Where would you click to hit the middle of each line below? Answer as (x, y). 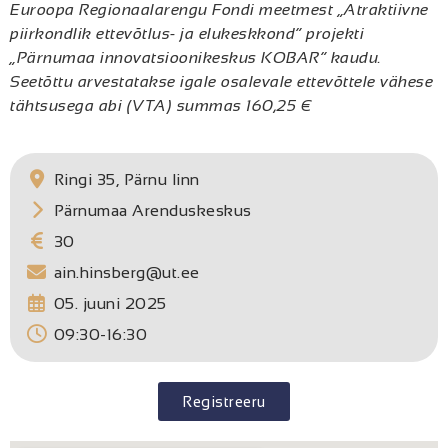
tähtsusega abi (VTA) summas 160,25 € (161, 106)
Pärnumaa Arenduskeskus (152, 210)
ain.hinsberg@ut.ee (126, 272)
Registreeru (224, 401)
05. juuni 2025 (110, 303)
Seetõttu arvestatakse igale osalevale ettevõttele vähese (221, 82)
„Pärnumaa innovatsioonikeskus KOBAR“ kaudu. (196, 58)
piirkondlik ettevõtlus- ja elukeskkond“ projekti (187, 34)
